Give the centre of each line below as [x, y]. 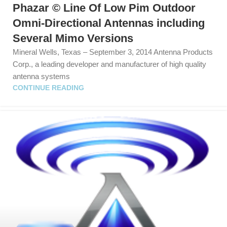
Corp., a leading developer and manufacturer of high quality [109, 64]
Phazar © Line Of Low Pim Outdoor [104, 8]
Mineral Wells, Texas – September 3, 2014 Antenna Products [113, 52]
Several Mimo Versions [73, 39]
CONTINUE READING [48, 88]
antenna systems [41, 77]
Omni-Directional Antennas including [109, 23]
